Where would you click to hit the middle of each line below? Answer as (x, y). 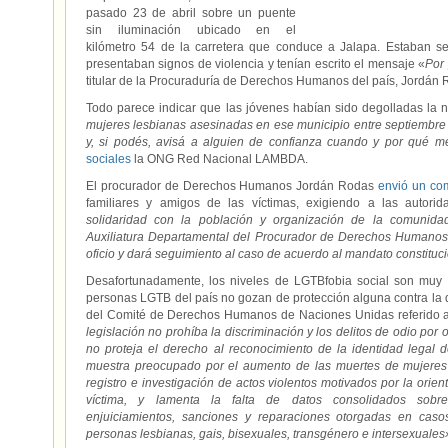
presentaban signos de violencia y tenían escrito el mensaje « (256, 64)
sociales (108, 159)
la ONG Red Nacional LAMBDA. (219, 159)
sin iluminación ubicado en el (191, 30)
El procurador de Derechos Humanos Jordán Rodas (232, 186)
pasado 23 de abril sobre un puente (191, 13)
